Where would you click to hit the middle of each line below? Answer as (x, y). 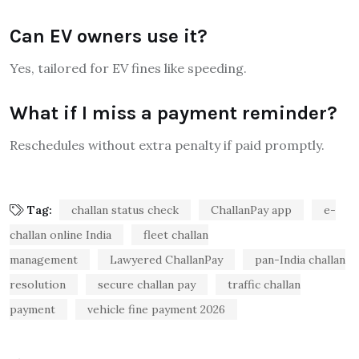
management (44, 259)
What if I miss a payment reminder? (173, 113)
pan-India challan (300, 259)
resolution (38, 284)
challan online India (61, 234)
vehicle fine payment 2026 (156, 309)
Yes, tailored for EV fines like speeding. (128, 68)
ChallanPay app (251, 210)
